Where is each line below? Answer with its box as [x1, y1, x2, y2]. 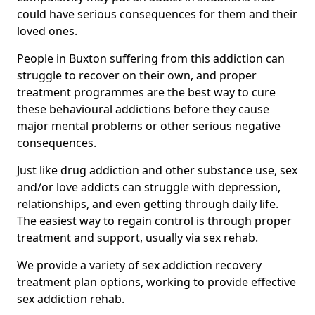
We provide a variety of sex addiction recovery [17, 257, 262, 273]
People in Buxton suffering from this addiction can [17, 51, 285, 66]
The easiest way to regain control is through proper [17, 213, 292, 229]
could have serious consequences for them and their [17, 6, 297, 22]
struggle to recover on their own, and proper [17, 67, 257, 83]
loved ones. [17, 23, 77, 39]
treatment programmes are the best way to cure [17, 84, 276, 100]
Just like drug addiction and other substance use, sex [17, 162, 297, 178]
